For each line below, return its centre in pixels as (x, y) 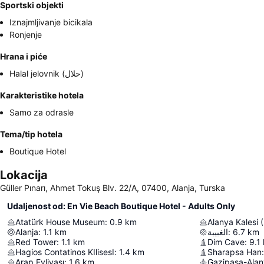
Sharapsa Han (235, 252)
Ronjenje (26, 34)
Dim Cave (226, 242)
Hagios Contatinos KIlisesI (65, 252)
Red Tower (36, 242)
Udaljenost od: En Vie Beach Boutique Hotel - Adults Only (121, 206)
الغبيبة (218, 232)
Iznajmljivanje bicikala (51, 22)
